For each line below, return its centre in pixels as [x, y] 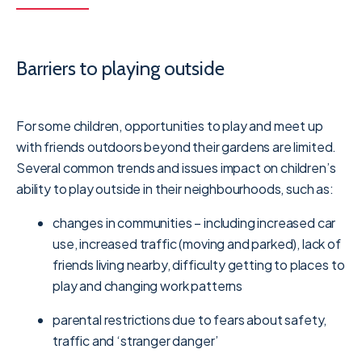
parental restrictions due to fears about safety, [190, 319]
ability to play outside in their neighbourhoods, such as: [175, 188]
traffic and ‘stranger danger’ [135, 340]
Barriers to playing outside [120, 68]
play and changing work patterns [148, 285]
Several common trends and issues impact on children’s [176, 167]
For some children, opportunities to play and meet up [170, 125]
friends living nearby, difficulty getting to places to [199, 264]
